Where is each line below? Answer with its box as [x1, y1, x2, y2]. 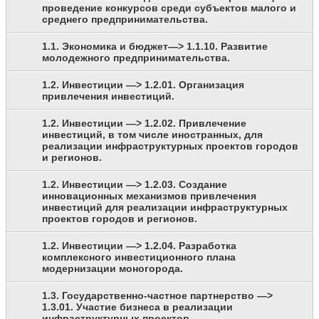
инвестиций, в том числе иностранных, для [42, 129, 263, 141]
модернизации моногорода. [42, 263, 183, 275]
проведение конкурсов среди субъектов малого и [42, 2, 296, 14]
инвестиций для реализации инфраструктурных [42, 202, 288, 214]
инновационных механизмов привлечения [42, 190, 256, 202]
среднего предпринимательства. [42, 14, 208, 26]
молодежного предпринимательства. [42, 52, 230, 64]
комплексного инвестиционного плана [42, 251, 236, 263]
